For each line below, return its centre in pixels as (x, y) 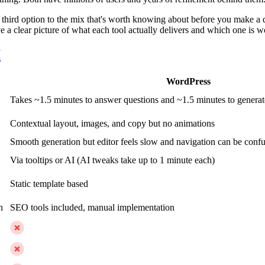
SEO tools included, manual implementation (92, 208)
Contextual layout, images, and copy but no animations (112, 124)
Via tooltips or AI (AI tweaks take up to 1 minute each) (112, 160)
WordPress (188, 82)
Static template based (49, 184)
